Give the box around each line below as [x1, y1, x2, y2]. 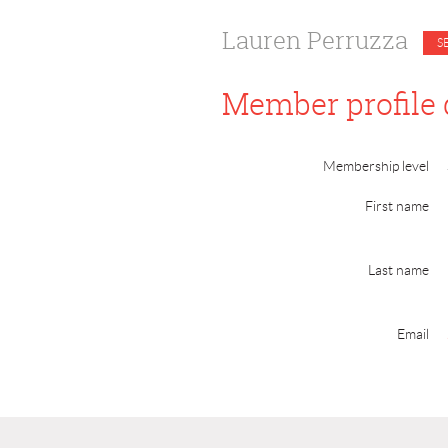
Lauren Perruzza [222, 24, 408, 56]
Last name [368, 262, 429, 278]
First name [365, 198, 429, 214]
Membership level [323, 158, 429, 174]
